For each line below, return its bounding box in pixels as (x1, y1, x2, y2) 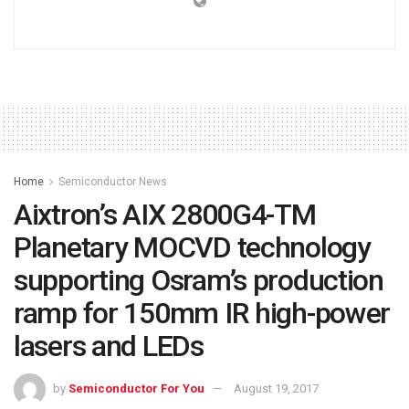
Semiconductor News (58, 174, 167, 188)
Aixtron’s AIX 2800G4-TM (14, 196, 316, 232)
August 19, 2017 (234, 382, 319, 396)
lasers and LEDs (14, 328, 204, 363)
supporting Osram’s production (14, 262, 383, 298)
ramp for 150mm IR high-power (14, 295, 391, 330)
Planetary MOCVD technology (14, 229, 371, 265)
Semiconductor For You (68, 382, 204, 396)
